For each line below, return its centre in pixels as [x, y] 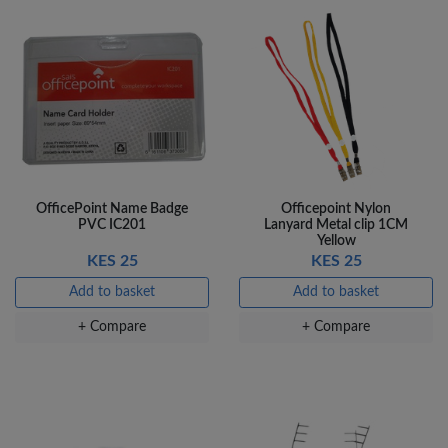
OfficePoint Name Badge [112, 209]
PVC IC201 [112, 225]
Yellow [336, 241]
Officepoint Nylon [336, 209]
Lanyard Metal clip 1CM [336, 225]
